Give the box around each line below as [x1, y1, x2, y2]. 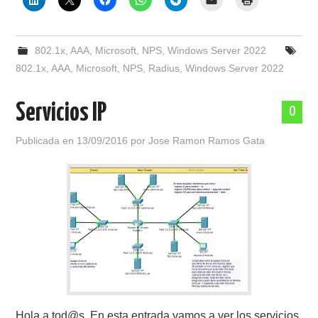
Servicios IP [16, 101, 107, 126]
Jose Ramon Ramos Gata [148, 135, 265, 146]
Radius [148, 62, 180, 74]
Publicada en [16, 135, 77, 146]
